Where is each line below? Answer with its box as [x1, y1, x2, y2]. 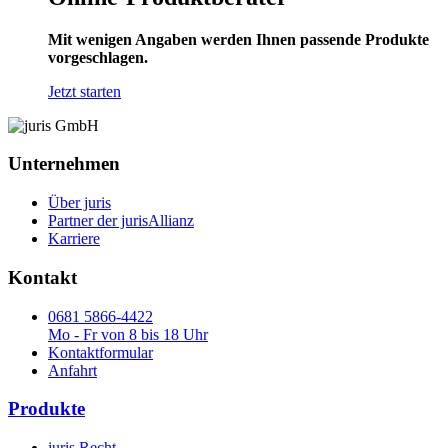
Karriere [48, 230, 100, 248]
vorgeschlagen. [48, 48, 148, 66]
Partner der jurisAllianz [48, 212, 194, 230]
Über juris [48, 194, 111, 212]
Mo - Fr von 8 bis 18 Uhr [48, 325, 208, 343]
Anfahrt [48, 361, 97, 379]
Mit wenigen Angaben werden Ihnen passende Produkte [48, 30, 429, 48]
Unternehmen [8, 153, 120, 175]
